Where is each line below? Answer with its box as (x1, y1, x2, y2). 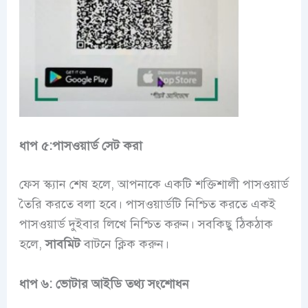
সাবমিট (45, 236, 80, 252)
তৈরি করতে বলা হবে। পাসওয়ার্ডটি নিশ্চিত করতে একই (19, 197, 276, 212)
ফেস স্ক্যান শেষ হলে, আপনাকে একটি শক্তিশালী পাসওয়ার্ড (19, 177, 289, 192)
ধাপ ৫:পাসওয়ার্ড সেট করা (19, 138, 142, 154)
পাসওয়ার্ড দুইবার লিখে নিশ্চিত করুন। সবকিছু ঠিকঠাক (19, 217, 273, 232)
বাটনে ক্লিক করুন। (80, 236, 169, 252)
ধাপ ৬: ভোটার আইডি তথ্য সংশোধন (19, 276, 189, 292)
